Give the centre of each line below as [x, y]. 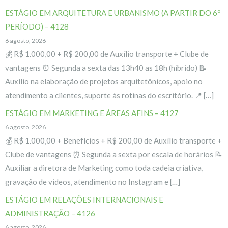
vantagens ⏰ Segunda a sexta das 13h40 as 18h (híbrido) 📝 [106, 67]
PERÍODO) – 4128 [37, 26]
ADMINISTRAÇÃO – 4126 [50, 213]
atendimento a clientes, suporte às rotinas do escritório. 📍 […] [109, 95]
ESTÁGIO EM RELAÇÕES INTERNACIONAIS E [84, 199]
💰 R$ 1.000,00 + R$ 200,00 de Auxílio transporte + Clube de [107, 54]
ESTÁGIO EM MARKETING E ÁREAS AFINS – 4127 [92, 113]
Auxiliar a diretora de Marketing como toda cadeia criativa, [104, 168]
